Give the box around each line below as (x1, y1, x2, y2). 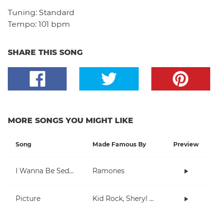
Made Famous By (92, 140, 146, 148)
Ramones (92, 166, 125, 176)
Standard (39, 7, 74, 17)
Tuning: (8, 7, 39, 17)
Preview (173, 140, 199, 148)
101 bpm (38, 19, 70, 29)
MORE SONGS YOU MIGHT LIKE (8, 115, 133, 125)
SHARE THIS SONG (8, 47, 83, 57)
